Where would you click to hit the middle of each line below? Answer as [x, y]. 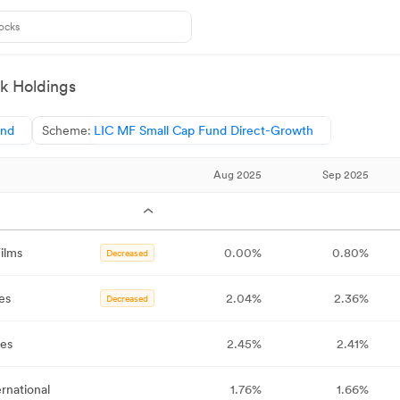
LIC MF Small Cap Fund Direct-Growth [204, 130]
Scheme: [67, 130]
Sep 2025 [346, 175]
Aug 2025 [237, 175]
